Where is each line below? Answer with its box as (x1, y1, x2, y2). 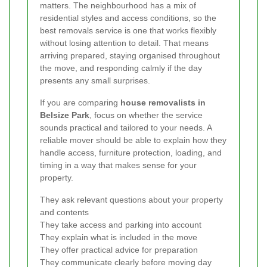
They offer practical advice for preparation (40, 244, 198, 254)
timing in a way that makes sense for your (40, 160, 197, 170)
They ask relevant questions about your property (40, 194, 223, 204)
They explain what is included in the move (40, 232, 197, 242)
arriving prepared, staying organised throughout (40, 50, 220, 60)
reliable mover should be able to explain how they (40, 135, 226, 145)
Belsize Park (40, 110, 89, 120)
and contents (40, 207, 89, 217)
